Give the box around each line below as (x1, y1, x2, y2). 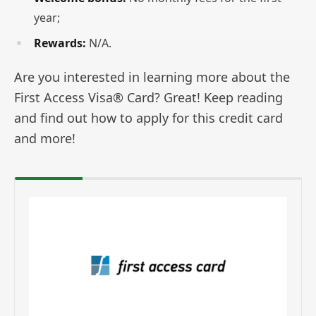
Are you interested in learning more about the (14, 68, 290, 86)
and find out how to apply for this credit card (14, 109, 283, 127)
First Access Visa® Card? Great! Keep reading (14, 89, 283, 107)
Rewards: (34, 35, 86, 51)
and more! (14, 130, 75, 147)
